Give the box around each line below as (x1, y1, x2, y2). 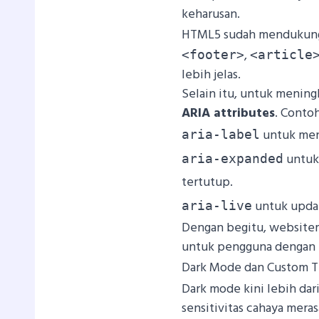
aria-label (182, 126, 261, 142)
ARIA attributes (182, 103, 276, 124)
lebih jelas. (182, 64, 241, 85)
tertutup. (182, 172, 234, 193)
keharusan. (182, 4, 244, 25)
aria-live (182, 197, 253, 213)
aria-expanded (182, 150, 284, 166)
